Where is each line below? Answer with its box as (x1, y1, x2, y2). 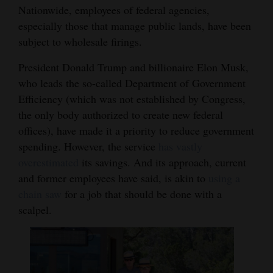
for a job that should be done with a (65, 186, 222, 202)
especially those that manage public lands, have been (18, 18, 251, 34)
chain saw (18, 186, 65, 202)
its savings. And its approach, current (82, 155, 246, 170)
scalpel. (18, 202, 52, 218)
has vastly (158, 139, 202, 154)
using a (208, 171, 240, 186)
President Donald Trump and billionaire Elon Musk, (18, 60, 249, 75)
